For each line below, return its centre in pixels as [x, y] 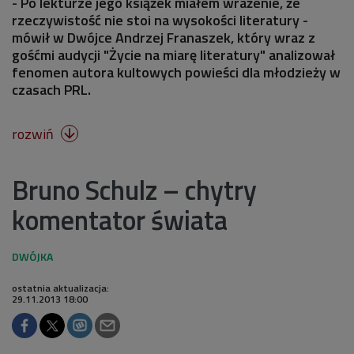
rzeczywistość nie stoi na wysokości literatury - [160, 20]
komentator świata [120, 219]
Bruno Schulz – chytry [134, 189]
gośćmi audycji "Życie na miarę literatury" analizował [173, 55]
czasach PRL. [51, 89]
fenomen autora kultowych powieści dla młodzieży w [176, 72]
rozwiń [34, 134]
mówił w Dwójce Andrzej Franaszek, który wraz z [164, 37]
